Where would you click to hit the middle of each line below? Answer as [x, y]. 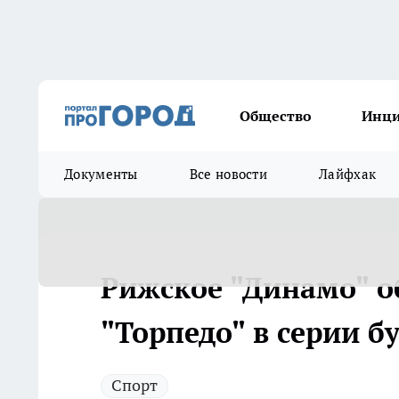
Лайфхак [348, 174]
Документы [101, 174]
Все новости [228, 174]
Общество [276, 116]
